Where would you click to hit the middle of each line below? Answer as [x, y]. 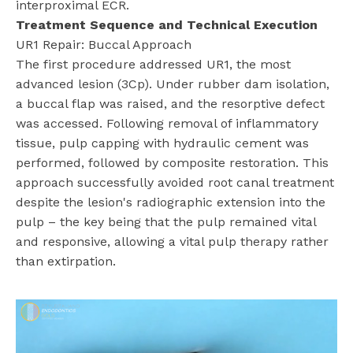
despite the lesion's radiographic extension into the [171, 202]
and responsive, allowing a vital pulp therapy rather [172, 241]
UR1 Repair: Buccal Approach [104, 44]
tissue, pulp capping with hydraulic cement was [162, 143]
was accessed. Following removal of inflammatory [167, 123]
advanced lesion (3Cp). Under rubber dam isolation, [173, 84]
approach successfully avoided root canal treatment [175, 182]
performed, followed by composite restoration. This [172, 162]
